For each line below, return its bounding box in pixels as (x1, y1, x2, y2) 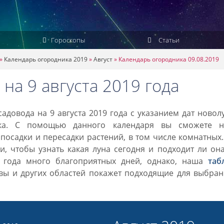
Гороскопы (49, 35, 85, 44)
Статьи (157, 35, 179, 44)
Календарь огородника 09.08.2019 (118, 55, 219, 63)
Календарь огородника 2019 (4, 55, 87, 63)
